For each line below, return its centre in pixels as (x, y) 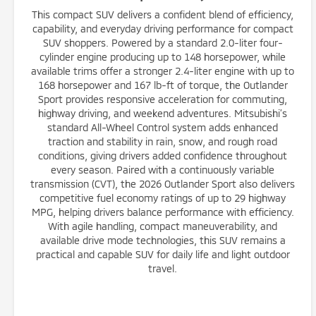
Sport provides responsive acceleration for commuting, (163, 99)
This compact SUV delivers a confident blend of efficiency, (163, 14)
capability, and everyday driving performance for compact (163, 29)
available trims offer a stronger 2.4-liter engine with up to (163, 71)
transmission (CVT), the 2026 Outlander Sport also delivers (163, 184)
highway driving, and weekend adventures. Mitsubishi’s (163, 113)
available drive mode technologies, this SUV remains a (163, 240)
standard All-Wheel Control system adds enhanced (163, 127)
